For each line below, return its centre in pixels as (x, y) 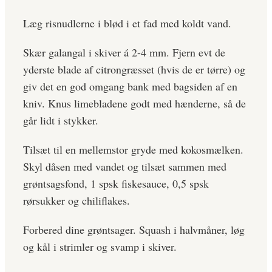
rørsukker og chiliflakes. (76, 201)
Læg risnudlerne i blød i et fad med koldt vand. (127, 23)
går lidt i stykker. (61, 121)
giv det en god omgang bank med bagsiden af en (130, 87)
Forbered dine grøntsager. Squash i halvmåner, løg (134, 230)
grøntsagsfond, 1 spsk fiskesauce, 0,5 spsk (116, 184)
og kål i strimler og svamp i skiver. (100, 247)
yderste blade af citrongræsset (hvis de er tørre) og (134, 70)
